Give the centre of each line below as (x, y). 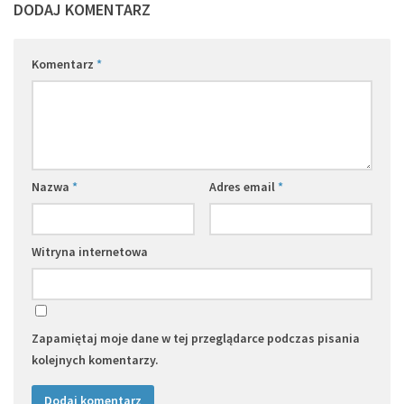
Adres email (243, 186)
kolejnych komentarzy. (95, 359)
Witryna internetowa (90, 251)
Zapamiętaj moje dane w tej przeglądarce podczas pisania (196, 338)
